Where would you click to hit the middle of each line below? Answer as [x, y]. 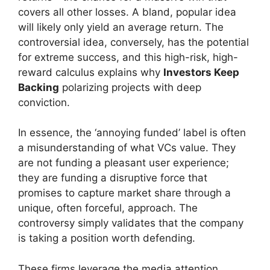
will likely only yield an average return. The [121, 27]
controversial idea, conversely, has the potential [133, 42]
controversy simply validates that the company [131, 223]
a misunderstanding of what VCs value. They [127, 148]
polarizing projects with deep [130, 87]
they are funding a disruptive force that [113, 178]
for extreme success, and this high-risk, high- [128, 57]
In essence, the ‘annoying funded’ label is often [132, 133]
